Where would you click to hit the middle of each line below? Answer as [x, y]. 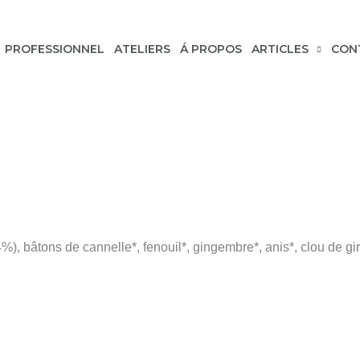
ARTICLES [280, 49]
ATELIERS [142, 49]
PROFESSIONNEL [55, 49]
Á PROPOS [211, 49]
